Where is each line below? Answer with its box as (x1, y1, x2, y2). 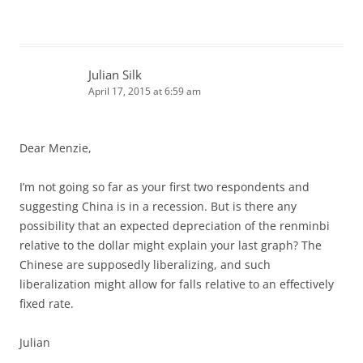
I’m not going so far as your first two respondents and (19, 178, 310, 194)
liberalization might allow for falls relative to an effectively (19, 275, 334, 292)
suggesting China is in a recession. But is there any (19, 198, 297, 214)
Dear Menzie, (19, 139, 92, 156)
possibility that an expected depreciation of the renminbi (19, 217, 330, 233)
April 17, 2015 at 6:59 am (88, 83, 201, 98)
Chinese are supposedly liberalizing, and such (19, 256, 271, 272)
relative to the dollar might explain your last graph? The (19, 237, 322, 253)
